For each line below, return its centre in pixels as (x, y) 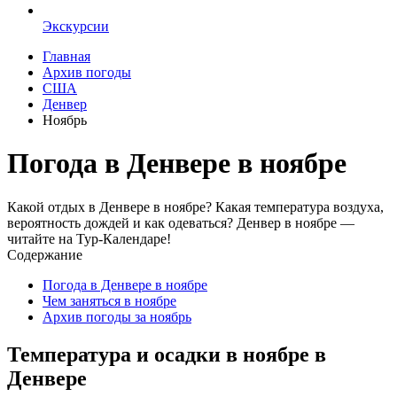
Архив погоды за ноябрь (117, 316)
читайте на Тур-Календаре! (89, 238)
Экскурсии (76, 26)
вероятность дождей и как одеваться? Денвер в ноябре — (181, 222)
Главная (66, 56)
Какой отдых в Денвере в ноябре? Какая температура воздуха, (195, 206)
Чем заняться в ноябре (109, 300)
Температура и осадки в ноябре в (167, 354)
